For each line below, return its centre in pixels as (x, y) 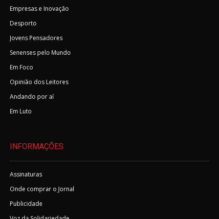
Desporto (23, 23)
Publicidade (26, 204)
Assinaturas (26, 174)
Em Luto (21, 111)
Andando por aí (32, 97)
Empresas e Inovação (39, 9)
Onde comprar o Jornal (42, 189)
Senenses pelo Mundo (40, 53)
